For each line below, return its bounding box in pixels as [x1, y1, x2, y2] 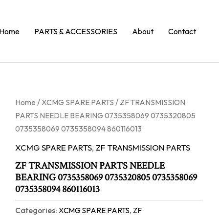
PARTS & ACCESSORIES [34, 26, 117, 36]
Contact [168, 26, 196, 36]
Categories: [15, 206, 59, 216]
